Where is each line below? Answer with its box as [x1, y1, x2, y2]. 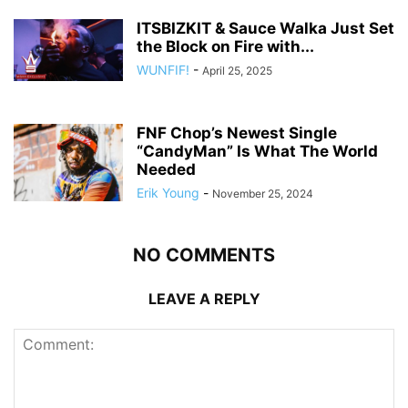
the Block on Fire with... [137, 37, 314, 56]
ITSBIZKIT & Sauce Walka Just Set [137, 19, 394, 38]
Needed [137, 160, 196, 179]
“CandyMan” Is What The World [137, 142, 378, 161]
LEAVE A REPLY [148, 290, 260, 309]
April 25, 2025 [202, 64, 272, 78]
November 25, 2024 [212, 187, 313, 201]
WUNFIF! [137, 62, 189, 78]
